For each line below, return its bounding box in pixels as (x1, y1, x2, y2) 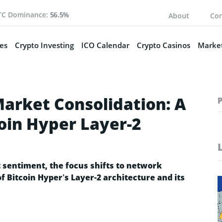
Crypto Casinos (136, 40, 190, 50)
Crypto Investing (14, 40, 74, 50)
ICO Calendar (81, 40, 129, 50)
